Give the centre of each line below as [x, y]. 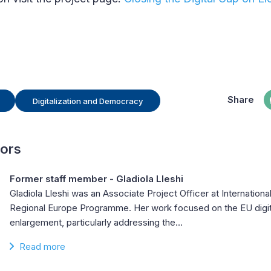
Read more [42, 247]
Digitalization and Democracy [88, 101]
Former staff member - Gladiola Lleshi [96, 179]
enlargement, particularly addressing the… [96, 223]
